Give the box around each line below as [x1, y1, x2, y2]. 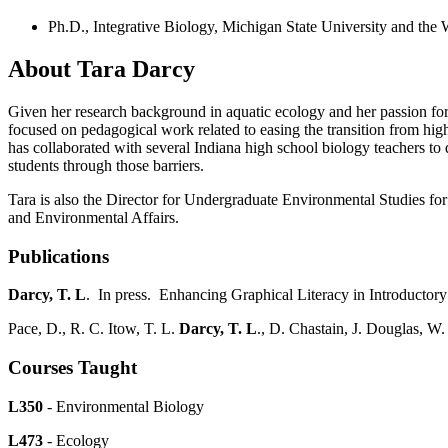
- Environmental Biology [43, 397, 204, 415]
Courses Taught [8, 357, 137, 379]
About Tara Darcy [8, 56, 195, 83]
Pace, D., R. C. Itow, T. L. [8, 320, 175, 338]
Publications [8, 245, 109, 267]
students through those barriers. [8, 156, 204, 174]
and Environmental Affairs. [8, 208, 179, 226]
